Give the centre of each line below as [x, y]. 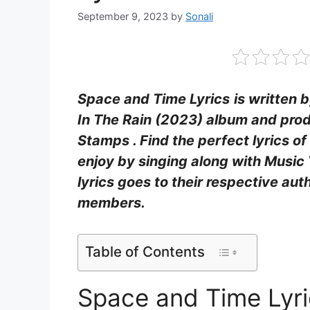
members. [111, 203]
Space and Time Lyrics [154, 99]
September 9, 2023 [123, 17]
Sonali [199, 17]
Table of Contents [145, 252]
